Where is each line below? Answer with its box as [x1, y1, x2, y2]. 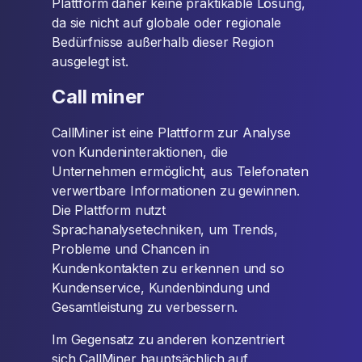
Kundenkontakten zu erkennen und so [52, 260, 284, 276]
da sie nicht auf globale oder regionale [52, 15, 281, 31]
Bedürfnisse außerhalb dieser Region [52, 34, 274, 50]
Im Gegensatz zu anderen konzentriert [52, 331, 285, 347]
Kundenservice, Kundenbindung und [52, 280, 270, 296]
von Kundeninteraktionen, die [52, 144, 228, 160]
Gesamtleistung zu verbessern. [52, 299, 238, 315]
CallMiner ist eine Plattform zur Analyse [52, 124, 291, 141]
